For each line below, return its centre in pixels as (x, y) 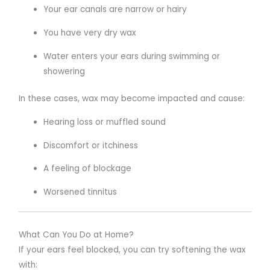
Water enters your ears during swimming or (132, 56)
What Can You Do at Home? (77, 235)
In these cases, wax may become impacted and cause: (132, 99)
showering (64, 71)
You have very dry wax (90, 33)
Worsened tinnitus (80, 192)
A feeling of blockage (88, 169)
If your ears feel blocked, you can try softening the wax (133, 250)
